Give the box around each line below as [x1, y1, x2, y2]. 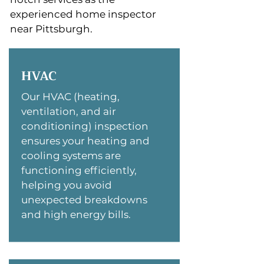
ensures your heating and [21, 135, 150, 147]
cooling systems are [21, 150, 121, 161]
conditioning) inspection [21, 120, 148, 132]
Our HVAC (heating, [21, 91, 120, 103]
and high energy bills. [21, 209, 131, 220]
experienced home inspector [10, 8, 156, 20]
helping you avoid [21, 179, 112, 191]
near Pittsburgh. [10, 23, 93, 35]
